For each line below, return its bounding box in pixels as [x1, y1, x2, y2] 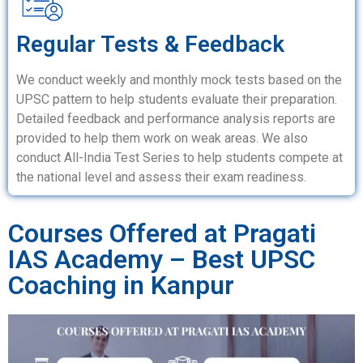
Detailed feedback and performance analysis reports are [16, 111, 335, 127]
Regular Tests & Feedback [16, 31, 284, 58]
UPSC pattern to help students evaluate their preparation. [16, 92, 337, 108]
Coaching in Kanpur [8, 270, 234, 301]
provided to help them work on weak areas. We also [16, 130, 308, 147]
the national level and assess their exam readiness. [16, 169, 306, 186]
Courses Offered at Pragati [8, 218, 316, 250]
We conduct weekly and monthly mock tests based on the [16, 72, 342, 88]
